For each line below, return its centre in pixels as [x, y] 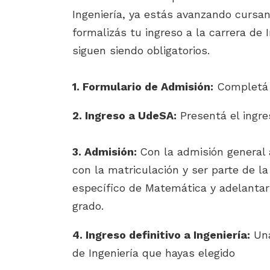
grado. [88, 206]
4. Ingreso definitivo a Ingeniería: [161, 235]
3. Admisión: [106, 152]
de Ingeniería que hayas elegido [153, 253]
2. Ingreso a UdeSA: [124, 115]
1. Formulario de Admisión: [143, 86]
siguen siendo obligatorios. [141, 50]
